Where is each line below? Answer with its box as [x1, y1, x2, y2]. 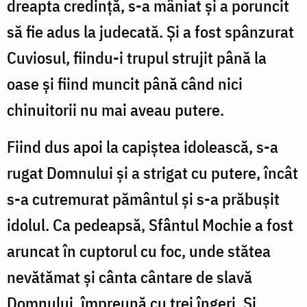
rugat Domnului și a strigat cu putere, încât [7, 161, 298, 184]
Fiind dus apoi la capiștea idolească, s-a [7, 135, 278, 158]
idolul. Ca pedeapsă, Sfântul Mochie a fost [7, 213, 293, 236]
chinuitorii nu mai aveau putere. [7, 98, 224, 121]
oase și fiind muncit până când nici [7, 72, 243, 95]
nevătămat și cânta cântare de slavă [7, 265, 252, 288]
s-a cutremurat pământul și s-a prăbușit [7, 187, 280, 210]
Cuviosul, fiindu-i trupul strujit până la [7, 46, 267, 69]
